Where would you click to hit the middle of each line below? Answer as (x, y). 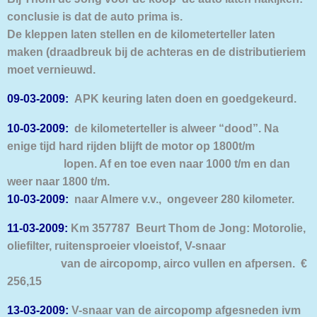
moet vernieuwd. (51, 69)
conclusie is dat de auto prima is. (95, 16)
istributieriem (271, 51)
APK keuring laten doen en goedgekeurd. (183, 99)
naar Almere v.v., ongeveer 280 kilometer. (181, 198)
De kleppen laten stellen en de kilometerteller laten (141, 34)
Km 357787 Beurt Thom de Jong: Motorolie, (187, 227)
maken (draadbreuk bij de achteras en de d (121, 51)
